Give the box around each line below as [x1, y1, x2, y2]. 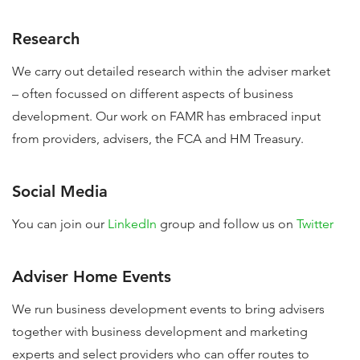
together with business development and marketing [12, 324, 308, 339]
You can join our [12, 216, 108, 231]
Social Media [12, 182, 108, 201]
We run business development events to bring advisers [12, 301, 325, 317]
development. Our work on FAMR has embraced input [12, 108, 321, 124]
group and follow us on [157, 216, 297, 231]
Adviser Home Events [12, 267, 171, 286]
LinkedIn [108, 216, 157, 231]
